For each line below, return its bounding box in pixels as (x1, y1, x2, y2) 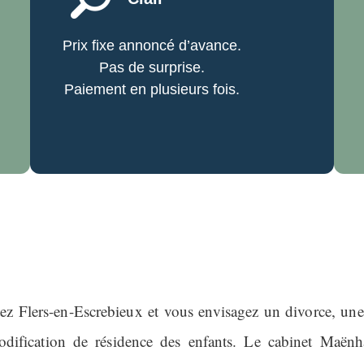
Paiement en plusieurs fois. (64, 81, 240, 98)
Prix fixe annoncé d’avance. (63, 37, 242, 54)
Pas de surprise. (99, 59, 206, 76)
